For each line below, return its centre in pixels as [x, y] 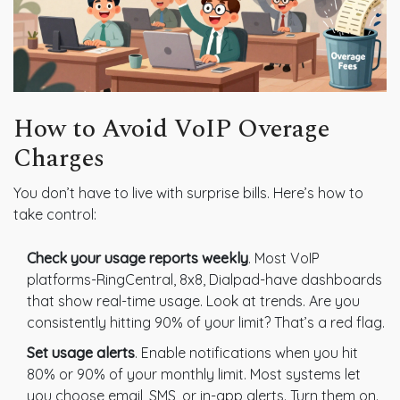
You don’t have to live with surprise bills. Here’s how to [188, 193]
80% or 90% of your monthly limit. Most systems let [194, 375]
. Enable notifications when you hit [246, 353]
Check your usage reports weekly [137, 258]
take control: [55, 215]
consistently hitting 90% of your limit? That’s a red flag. [206, 323]
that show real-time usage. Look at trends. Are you [193, 301]
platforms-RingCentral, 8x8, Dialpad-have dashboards [204, 280]
